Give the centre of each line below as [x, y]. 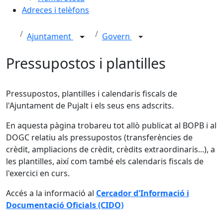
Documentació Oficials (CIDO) [65, 205]
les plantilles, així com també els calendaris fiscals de [105, 161]
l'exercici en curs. [38, 173]
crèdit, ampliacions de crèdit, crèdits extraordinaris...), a [111, 149]
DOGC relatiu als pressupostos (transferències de [99, 137]
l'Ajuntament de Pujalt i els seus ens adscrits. [90, 106]
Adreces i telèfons [56, 10]
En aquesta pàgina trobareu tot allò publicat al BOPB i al [111, 125]
